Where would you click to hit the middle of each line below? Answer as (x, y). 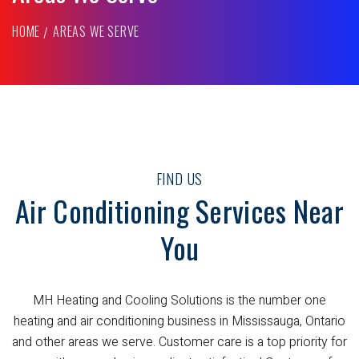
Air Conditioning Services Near (179, 211)
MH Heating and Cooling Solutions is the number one (179, 301)
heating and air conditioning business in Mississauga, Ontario (179, 322)
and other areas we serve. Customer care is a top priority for (179, 343)
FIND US (179, 179)
